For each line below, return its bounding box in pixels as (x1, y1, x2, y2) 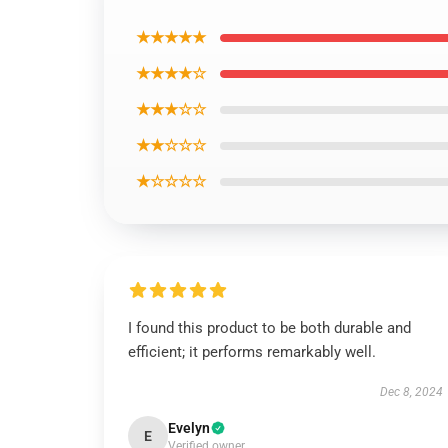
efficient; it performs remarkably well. (128, 343, 376, 361)
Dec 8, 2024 (379, 385, 443, 399)
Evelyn (168, 420, 210, 436)
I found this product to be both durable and (128, 319, 411, 337)
